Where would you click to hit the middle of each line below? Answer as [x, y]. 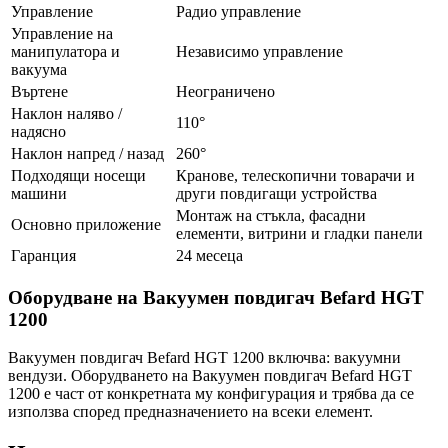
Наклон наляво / [66, 113]
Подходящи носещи [78, 175]
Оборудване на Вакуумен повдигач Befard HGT [216, 297]
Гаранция [43, 255]
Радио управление [238, 11]
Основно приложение [86, 224]
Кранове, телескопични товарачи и [295, 175]
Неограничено [225, 91]
